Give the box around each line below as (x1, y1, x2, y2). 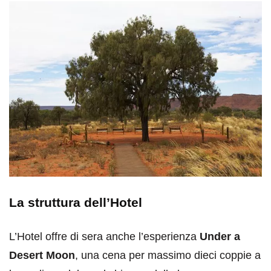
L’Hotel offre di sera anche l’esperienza (9, 230, 200, 243)
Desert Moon (9, 249, 75, 261)
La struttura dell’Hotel (9, 195, 142, 209)
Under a (200, 230, 240, 243)
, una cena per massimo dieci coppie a (75, 249, 261, 261)
